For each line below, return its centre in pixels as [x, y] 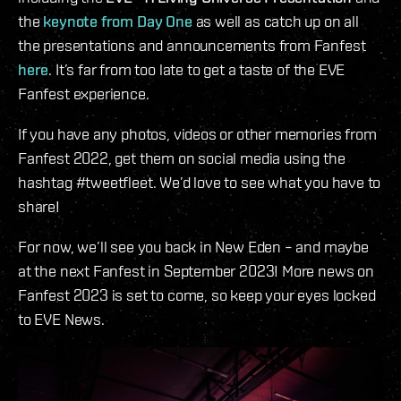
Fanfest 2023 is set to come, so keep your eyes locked [197, 294]
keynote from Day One [118, 21]
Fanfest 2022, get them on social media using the [182, 158]
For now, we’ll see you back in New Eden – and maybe [193, 246]
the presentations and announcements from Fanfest [192, 45]
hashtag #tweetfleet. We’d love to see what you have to [200, 182]
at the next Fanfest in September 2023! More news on [196, 270]
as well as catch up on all [275, 21]
